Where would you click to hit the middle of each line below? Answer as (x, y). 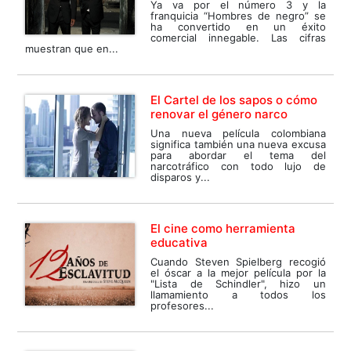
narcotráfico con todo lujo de (238, 166)
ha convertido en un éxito (238, 27)
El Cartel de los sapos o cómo (234, 100)
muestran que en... (72, 49)
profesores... (183, 306)
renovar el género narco (219, 114)
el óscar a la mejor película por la (238, 273)
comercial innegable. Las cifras (238, 38)
